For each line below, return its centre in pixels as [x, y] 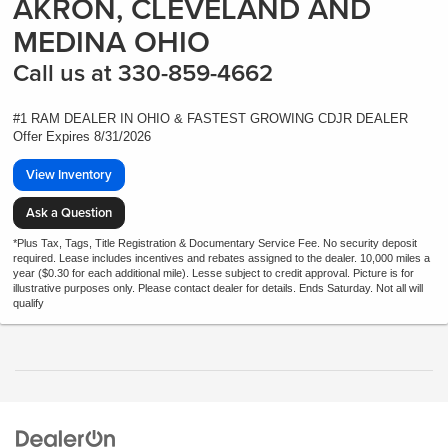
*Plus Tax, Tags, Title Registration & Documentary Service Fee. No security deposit [215, 242]
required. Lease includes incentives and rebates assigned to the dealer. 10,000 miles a [221, 257]
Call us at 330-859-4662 [143, 72]
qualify [28, 302]
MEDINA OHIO [111, 41]
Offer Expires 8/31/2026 [82, 136]
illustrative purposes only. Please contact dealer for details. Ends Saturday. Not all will [218, 287]
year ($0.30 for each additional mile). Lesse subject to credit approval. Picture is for [213, 272]
